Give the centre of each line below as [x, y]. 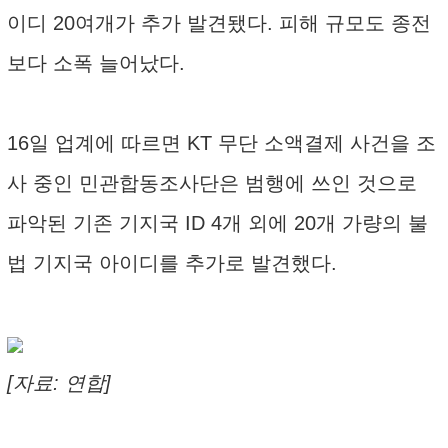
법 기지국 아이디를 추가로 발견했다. [172, 263]
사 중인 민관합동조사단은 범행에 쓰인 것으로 [212, 183]
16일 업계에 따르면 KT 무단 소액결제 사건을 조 [221, 143]
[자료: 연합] [59, 383]
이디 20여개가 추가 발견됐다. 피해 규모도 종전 [219, 23]
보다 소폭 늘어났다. [96, 63]
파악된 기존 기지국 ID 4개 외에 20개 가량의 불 [217, 223]
